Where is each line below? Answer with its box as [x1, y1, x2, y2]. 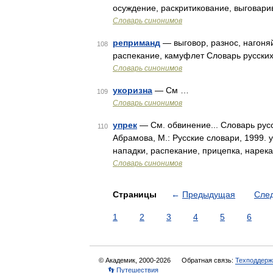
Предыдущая [182, 190, 235, 199]
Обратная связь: [182, 257, 235, 264]
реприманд [113, 38, 160, 48]
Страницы [113, 190, 159, 199]
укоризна [113, 85, 152, 95]
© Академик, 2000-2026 [99, 257, 172, 264]
